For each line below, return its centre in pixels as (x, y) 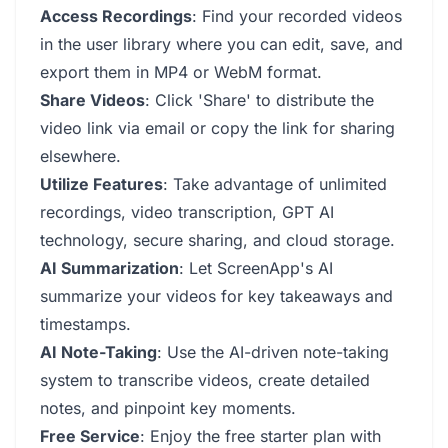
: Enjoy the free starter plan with (260, 436)
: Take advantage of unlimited (275, 184)
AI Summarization (109, 268)
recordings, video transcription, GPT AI (187, 212)
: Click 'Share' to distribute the (259, 100)
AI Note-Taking (98, 352)
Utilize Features (101, 184)
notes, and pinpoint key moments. (168, 408)
